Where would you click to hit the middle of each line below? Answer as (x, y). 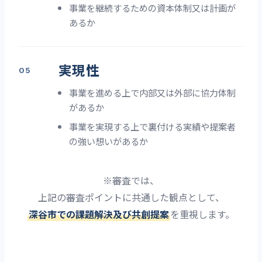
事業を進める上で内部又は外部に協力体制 (153, 93)
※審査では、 (131, 180)
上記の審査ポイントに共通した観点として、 (131, 197)
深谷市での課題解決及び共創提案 (99, 214)
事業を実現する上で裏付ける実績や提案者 (153, 127)
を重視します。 (203, 214)
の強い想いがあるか (109, 141)
